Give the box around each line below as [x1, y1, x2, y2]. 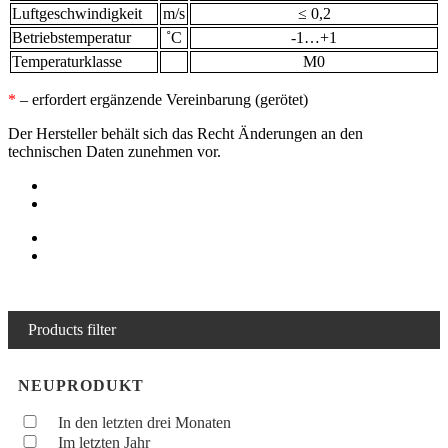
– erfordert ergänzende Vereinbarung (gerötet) [16, 90, 308, 108]
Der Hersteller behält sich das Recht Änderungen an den [8, 124, 363, 142]
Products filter [28, 320, 116, 338]
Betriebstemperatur [12, 28, 131, 46]
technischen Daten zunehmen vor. [8, 142, 221, 160]
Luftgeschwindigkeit [12, 4, 142, 22]
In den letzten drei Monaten [58, 413, 232, 431]
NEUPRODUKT [18, 376, 144, 394]
